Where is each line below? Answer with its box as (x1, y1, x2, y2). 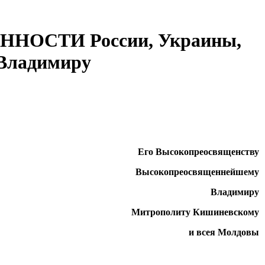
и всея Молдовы (189, 227, 259, 237)
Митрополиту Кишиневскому (131, 206, 259, 217)
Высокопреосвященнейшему (135, 166, 259, 177)
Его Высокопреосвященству (138, 146, 259, 157)
